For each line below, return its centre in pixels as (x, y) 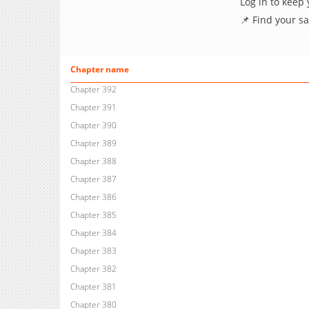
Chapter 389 (93, 143)
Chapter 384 (93, 233)
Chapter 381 (93, 287)
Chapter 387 (93, 179)
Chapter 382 (93, 269)
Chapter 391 (93, 108)
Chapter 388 (93, 161)
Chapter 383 (93, 251)
